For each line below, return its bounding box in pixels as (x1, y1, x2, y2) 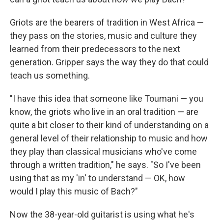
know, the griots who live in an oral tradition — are (10, 107, 198, 117)
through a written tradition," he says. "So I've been (10, 160, 201, 170)
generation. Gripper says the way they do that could (10, 57, 209, 67)
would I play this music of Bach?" (10, 186, 138, 196)
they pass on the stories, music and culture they (10, 30, 197, 41)
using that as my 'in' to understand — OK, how (10, 173, 185, 183)
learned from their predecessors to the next (10, 44, 180, 54)
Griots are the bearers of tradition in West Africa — (10, 17, 204, 27)
